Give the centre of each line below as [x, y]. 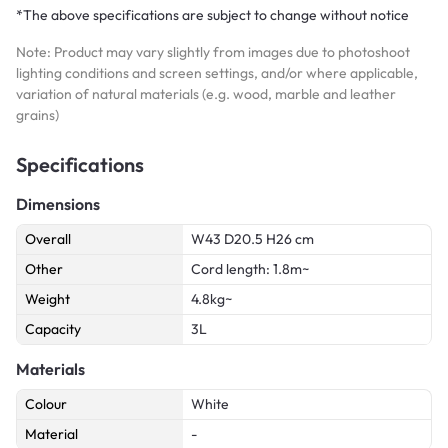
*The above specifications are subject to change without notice [212, 15]
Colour [46, 404]
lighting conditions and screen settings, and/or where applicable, [217, 73]
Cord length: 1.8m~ [250, 269]
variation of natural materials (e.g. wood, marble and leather [206, 94]
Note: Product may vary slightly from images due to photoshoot [213, 52]
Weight [47, 299]
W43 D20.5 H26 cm [252, 239]
